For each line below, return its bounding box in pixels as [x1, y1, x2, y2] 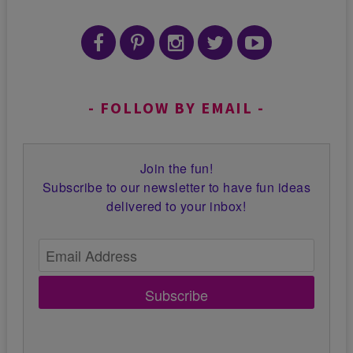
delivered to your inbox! [106, 197, 247, 216]
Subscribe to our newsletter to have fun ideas [42, 178, 311, 197]
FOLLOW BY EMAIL [99, 97, 253, 117]
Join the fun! [139, 159, 214, 178]
